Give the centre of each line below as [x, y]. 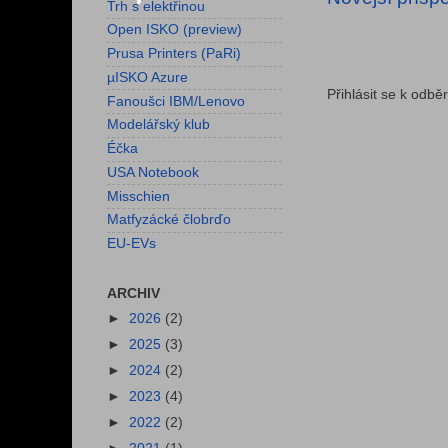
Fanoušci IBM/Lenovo [176, 101]
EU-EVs [131, 244]
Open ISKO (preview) [174, 30]
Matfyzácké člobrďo [169, 220]
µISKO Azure [147, 77]
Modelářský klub [158, 125]
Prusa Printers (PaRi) [174, 54]
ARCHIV [133, 293]
